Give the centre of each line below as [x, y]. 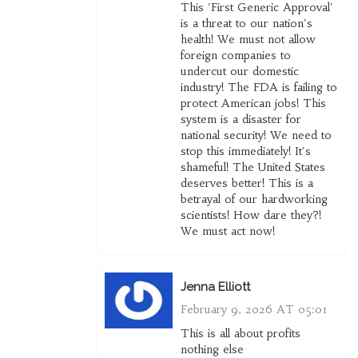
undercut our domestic [239, 72]
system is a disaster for [241, 119]
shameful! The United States [253, 167]
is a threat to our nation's [246, 24]
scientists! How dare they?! [251, 215]
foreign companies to [235, 56]
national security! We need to [256, 135]
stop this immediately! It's [245, 151]
